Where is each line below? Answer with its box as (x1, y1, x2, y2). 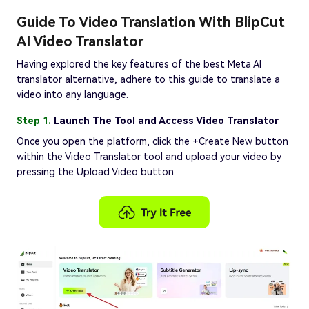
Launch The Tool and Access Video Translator (54, 114, 279, 126)
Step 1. (17, 114, 54, 126)
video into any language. (17, 88, 128, 100)
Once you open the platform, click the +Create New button (17, 135, 288, 147)
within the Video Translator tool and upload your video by (17, 150, 281, 162)
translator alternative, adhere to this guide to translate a (17, 73, 280, 85)
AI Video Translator (17, 32, 143, 50)
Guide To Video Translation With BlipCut (17, 13, 285, 30)
